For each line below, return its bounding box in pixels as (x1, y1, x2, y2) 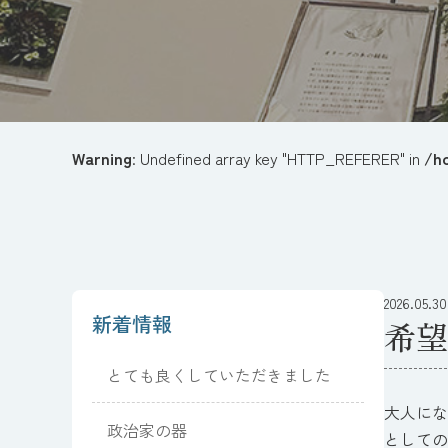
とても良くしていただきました (107, 363, 331, 387)
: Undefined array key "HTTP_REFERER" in (132, 146, 424, 170)
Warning (72, 146, 132, 170)
